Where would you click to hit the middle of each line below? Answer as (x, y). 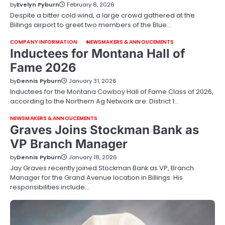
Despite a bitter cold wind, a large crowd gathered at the (102, 15)
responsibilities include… (50, 187)
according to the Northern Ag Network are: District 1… (94, 101)
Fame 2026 (43, 68)
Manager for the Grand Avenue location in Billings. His (96, 178)
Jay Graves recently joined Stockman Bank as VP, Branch (102, 168)
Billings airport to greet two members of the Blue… (91, 25)
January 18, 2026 (93, 157)
